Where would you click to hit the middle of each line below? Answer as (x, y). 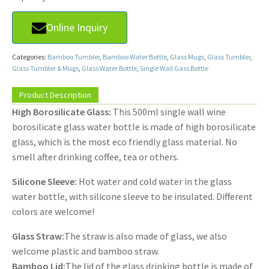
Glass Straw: (38, 236)
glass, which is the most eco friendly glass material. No (125, 141)
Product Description (55, 95)
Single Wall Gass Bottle (174, 68)
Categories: (30, 56)
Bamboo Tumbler (74, 56)
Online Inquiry (77, 27)
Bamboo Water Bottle (135, 56)
